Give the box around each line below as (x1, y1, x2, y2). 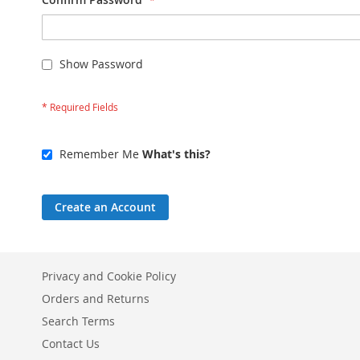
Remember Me (59, 145, 139, 162)
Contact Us (42, 336, 100, 351)
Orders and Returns (42, 291, 149, 306)
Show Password (59, 55, 143, 72)
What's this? (142, 145, 211, 162)
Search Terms (42, 313, 115, 329)
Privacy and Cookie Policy (42, 268, 176, 284)
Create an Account (55, 198, 156, 215)
